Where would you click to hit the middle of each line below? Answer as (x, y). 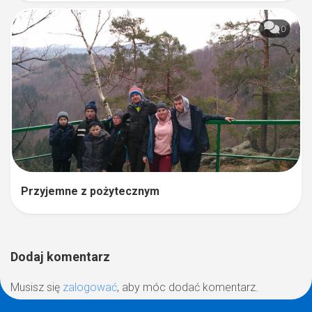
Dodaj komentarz (60, 256)
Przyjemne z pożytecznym (90, 191)
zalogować (90, 287)
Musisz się (37, 287)
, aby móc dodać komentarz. (188, 287)
